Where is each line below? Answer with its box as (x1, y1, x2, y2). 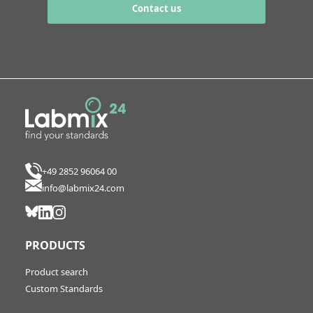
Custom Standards (24, 282, 103, 295)
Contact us (132, 2, 181, 15)
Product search (24, 265, 88, 278)
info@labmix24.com (41, 182, 124, 195)
